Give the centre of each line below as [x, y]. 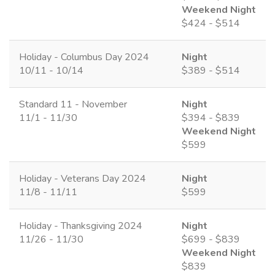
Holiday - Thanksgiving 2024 [81, 226]
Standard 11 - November [73, 104]
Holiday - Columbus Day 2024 [84, 57]
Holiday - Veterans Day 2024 [83, 178]
